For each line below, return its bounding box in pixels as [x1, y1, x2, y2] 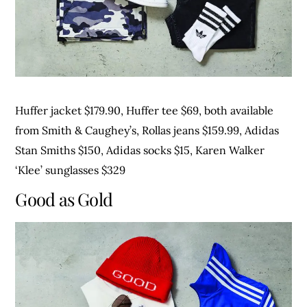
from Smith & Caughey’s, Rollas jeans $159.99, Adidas [15, 123, 280, 138]
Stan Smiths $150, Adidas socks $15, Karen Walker [15, 143, 265, 158]
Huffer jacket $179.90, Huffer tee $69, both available [15, 103, 274, 118]
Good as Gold [15, 187, 113, 211]
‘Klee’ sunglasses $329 [15, 163, 126, 177]
